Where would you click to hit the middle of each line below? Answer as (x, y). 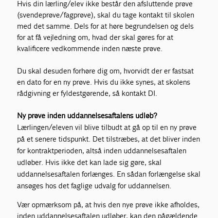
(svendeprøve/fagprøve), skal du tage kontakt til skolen (106, 15)
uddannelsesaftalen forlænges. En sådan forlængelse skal (109, 174)
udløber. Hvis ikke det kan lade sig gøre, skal (90, 162)
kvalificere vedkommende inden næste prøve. (90, 48)
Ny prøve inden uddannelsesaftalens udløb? (87, 116)
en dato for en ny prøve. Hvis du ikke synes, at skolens (104, 82)
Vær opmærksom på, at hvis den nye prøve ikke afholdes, (109, 205)
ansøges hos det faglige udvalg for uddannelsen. (94, 186)
